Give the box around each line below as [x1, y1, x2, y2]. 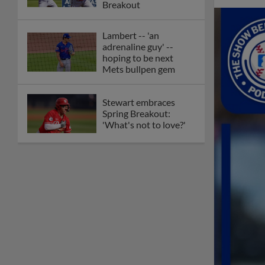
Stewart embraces [102, 96, 175, 108]
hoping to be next [102, 51, 173, 63]
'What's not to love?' [102, 119, 186, 131]
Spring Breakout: [102, 108, 170, 119]
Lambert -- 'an [102, 29, 159, 41]
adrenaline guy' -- [102, 40, 173, 52]
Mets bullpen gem [102, 63, 175, 75]
